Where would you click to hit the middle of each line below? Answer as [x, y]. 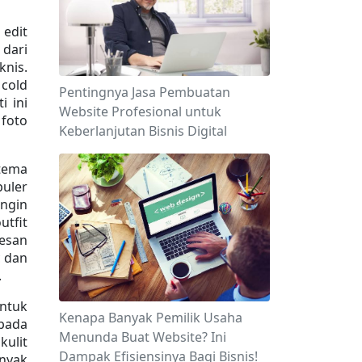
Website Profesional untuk [140, 112]
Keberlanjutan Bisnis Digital [143, 131]
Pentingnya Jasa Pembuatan [145, 93]
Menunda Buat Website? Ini [143, 337]
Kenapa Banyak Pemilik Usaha [151, 317]
